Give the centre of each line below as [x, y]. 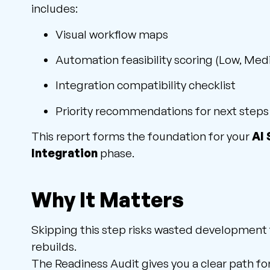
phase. [116, 153]
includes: [55, 9]
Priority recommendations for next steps [162, 111]
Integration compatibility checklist [146, 85]
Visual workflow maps [112, 34]
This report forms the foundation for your [142, 137]
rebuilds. [54, 246]
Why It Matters [108, 199]
